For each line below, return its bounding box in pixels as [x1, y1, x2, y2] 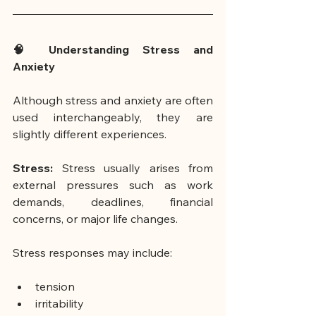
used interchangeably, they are [13, 110, 213, 125]
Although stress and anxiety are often [13, 93, 213, 108]
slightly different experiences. [13, 127, 166, 142]
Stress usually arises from [61, 161, 213, 176]
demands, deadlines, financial [13, 195, 213, 209]
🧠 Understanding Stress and [13, 42, 213, 57]
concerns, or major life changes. [13, 212, 178, 226]
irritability [35, 296, 84, 311]
